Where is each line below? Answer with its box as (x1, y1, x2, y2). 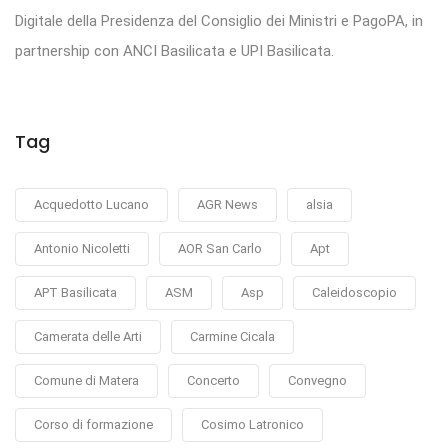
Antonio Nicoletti (34, 241, 130, 257)
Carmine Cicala (190, 329, 275, 345)
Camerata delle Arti (34, 329, 142, 345)
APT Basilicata (34, 285, 117, 301)
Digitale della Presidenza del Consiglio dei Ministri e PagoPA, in (15, 12, 423, 31)
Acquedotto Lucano (34, 197, 149, 213)
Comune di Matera (34, 373, 139, 389)
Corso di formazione (34, 417, 153, 433)
